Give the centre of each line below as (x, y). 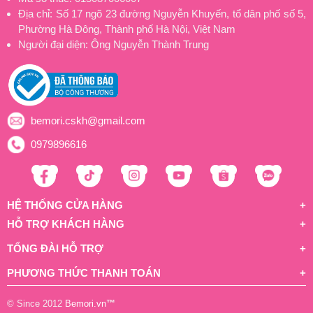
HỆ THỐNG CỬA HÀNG (65, 205)
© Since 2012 (36, 303)
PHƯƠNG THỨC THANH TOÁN (84, 272)
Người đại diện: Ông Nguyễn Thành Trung (114, 45)
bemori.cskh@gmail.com (88, 120)
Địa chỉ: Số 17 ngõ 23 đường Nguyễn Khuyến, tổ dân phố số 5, (162, 14)
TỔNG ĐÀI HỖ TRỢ (55, 248)
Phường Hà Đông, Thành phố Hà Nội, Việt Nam (127, 29)
